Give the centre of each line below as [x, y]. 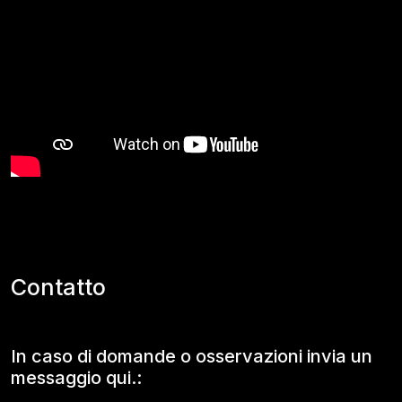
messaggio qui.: [76, 378]
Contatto [58, 287]
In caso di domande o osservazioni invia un [192, 356]
